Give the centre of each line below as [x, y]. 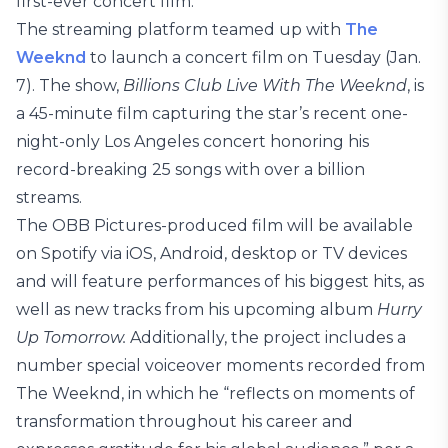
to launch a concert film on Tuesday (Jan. [253, 57]
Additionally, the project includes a [266, 337]
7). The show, [69, 85]
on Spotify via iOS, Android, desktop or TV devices [211, 253]
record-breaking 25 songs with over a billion [190, 169]
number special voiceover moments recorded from [220, 365]
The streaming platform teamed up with [180, 29]
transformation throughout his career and [184, 421]
